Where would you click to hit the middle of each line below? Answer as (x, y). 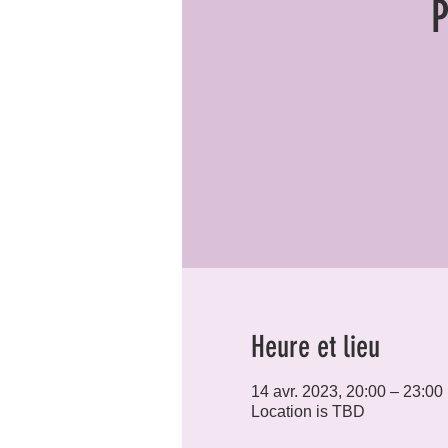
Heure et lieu (315, 347)
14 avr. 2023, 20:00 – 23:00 (346, 391)
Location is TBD (307, 411)
